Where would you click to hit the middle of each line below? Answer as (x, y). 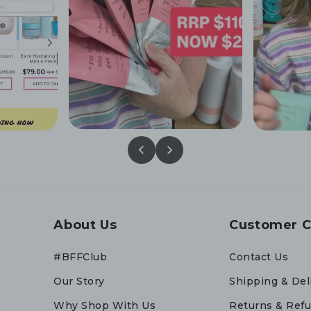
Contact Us (259, 257)
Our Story (79, 281)
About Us (85, 225)
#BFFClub (81, 257)
